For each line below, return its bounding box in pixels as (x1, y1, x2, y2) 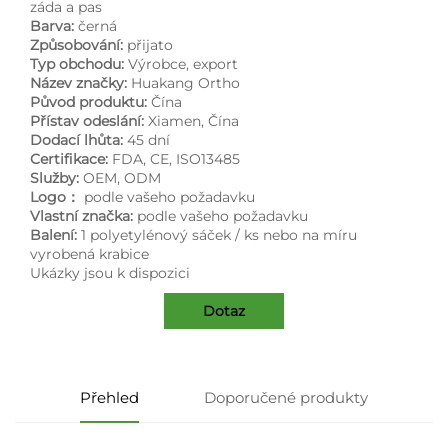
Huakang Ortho (131, 74, 240, 93)
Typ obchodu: (30, 55, 128, 74)
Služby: (30, 169, 83, 188)
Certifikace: (30, 150, 112, 169)
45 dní (127, 131, 170, 150)
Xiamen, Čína (148, 112, 239, 131)
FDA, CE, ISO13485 (112, 150, 240, 169)
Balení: (30, 226, 81, 245)
